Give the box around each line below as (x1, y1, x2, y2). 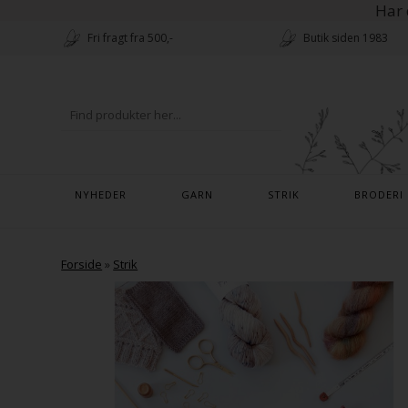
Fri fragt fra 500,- (87, 30, 174, 46)
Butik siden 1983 (302, 30, 388, 46)
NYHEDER (74, 188, 127, 201)
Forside (61, 256, 103, 272)
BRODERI (353, 188, 403, 201)
